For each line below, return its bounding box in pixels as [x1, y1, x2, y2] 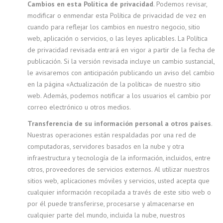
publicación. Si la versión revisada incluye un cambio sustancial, [27, 57, 215, 66]
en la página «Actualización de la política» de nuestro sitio [27, 80, 201, 89]
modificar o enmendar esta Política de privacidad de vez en [27, 11, 206, 20]
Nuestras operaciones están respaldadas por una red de [27, 130, 196, 139]
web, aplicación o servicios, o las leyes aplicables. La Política [27, 34, 208, 43]
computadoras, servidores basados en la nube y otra [27, 142, 184, 151]
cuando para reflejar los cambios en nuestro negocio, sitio [27, 22, 200, 31]
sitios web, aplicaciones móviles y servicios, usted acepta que [27, 176, 210, 185]
